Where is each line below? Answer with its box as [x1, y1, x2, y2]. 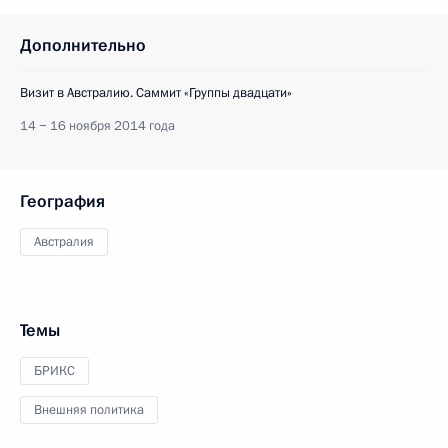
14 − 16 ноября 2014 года [20, 116, 175, 135]
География [20, 189, 105, 213]
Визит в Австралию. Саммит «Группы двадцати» [20, 83, 292, 102]
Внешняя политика [34, 400, 144, 419]
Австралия [34, 232, 94, 251]
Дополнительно [20, 33, 146, 57]
